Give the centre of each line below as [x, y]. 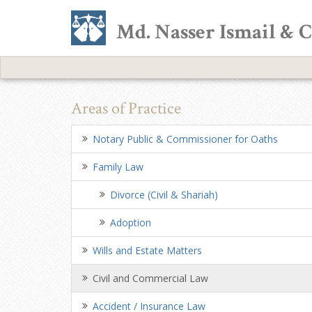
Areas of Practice [126, 108]
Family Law [118, 167]
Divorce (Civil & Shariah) [164, 195]
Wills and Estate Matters [147, 250]
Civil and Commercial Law [150, 278]
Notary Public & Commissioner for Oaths [185, 139]
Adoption [131, 223]
